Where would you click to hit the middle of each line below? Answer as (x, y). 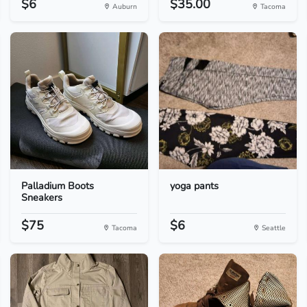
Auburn (123, 7)
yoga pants (194, 186)
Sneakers (41, 197)
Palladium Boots (57, 186)
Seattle (273, 228)
